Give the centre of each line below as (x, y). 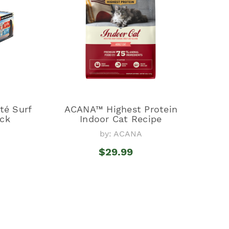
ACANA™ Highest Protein (121, 109)
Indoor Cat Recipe (121, 119)
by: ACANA (121, 133)
